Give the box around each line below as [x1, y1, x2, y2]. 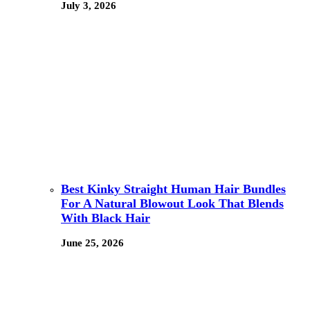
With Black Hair [61, 210, 150, 225]
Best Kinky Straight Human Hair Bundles [61, 181, 286, 196]
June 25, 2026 [61, 237, 124, 249]
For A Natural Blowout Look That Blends [61, 196, 284, 210]
